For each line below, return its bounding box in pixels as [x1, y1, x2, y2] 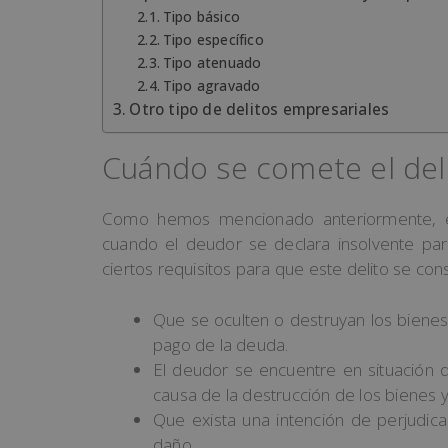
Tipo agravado [162, 76, 261, 96]
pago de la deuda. [153, 332, 289, 356]
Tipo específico [162, 30, 264, 50]
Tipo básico [162, 7, 240, 27]
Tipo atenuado [162, 53, 262, 73]
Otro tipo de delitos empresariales [129, 99, 390, 120]
